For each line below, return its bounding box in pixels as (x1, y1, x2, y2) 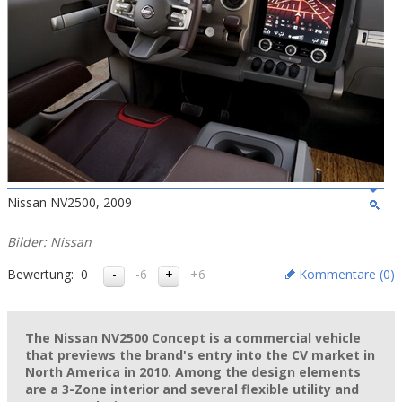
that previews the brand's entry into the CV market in (25, 346, 375, 363)
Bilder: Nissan (7, 233, 92, 250)
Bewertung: (7, 266, 74, 283)
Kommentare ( (299, 266, 383, 283)
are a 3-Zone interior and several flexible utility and (25, 380, 359, 398)
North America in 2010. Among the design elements (25, 363, 361, 380)
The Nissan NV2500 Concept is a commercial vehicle (25, 329, 361, 346)
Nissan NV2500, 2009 (7, 194, 132, 211)
